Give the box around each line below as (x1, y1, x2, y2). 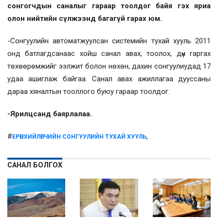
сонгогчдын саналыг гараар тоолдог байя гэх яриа (7, 1, 211, 10)
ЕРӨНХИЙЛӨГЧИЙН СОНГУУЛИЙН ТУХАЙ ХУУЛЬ (12, 133, 146, 140)
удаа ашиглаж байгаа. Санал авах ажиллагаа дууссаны (7, 74, 211, 83)
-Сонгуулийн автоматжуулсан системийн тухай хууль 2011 (7, 36, 211, 45)
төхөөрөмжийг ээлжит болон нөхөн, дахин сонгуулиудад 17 (7, 61, 211, 71)
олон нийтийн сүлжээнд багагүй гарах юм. (7, 14, 162, 23)
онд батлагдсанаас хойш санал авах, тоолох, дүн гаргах (7, 49, 211, 58)
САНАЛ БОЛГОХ (7, 161, 62, 169)
